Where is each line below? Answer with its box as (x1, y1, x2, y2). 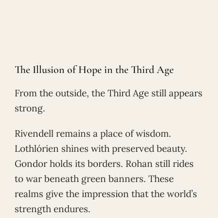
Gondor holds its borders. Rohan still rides (15, 158, 194, 170)
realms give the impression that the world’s (15, 188, 197, 200)
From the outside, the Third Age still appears (15, 87, 202, 99)
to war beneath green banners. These (15, 173, 174, 185)
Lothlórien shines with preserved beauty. (15, 143, 187, 155)
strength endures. (15, 203, 91, 215)
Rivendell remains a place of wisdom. (15, 127, 171, 140)
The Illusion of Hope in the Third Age (15, 63, 174, 76)
